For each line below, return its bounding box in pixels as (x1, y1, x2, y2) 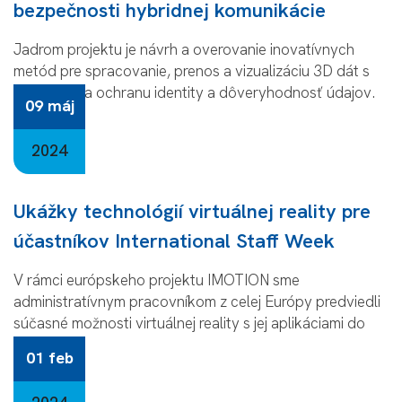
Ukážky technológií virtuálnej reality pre (13, 197, 371, 224)
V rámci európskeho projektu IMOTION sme (13, 269, 300, 290)
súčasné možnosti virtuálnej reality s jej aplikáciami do (13, 312, 365, 333)
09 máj (24, 94, 74, 116)
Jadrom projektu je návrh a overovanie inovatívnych (13, 39, 354, 59)
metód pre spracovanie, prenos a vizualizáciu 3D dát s (13, 60, 370, 81)
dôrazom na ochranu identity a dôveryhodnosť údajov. (13, 82, 375, 102)
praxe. (13, 334, 56, 354)
